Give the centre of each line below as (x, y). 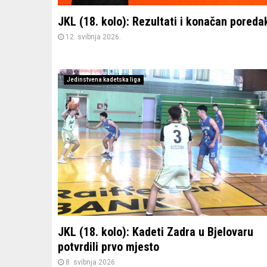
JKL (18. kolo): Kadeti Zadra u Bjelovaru (156, 232)
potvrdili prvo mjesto (108, 247)
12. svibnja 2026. (93, 37)
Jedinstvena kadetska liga (104, 79)
